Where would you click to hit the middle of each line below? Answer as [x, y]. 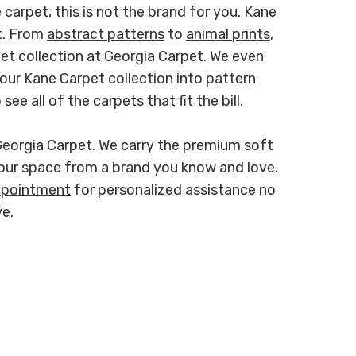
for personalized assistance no [174, 190]
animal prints [228, 34]
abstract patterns [106, 34]
